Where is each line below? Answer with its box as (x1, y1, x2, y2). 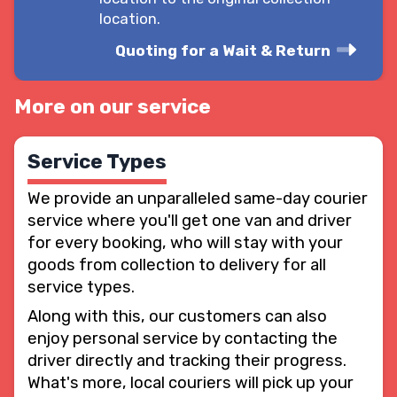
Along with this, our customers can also (27, 306, 327, 326)
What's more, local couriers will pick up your (27, 372, 354, 393)
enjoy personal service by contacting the (27, 328, 338, 348)
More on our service (14, 94, 211, 119)
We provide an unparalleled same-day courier (27, 188, 368, 208)
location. (99, 9, 160, 27)
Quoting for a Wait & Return (115, 41, 335, 59)
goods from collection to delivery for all (27, 254, 326, 275)
